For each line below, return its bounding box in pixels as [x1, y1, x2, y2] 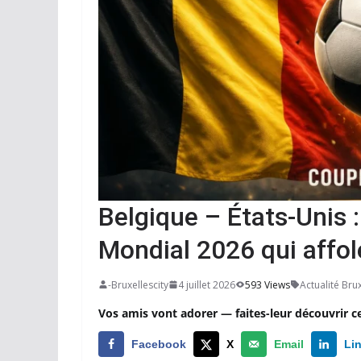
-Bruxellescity [108, 277, 168, 292]
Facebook [131, 337, 186, 351]
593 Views [245, 277, 290, 292]
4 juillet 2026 [178, 277, 235, 292]
